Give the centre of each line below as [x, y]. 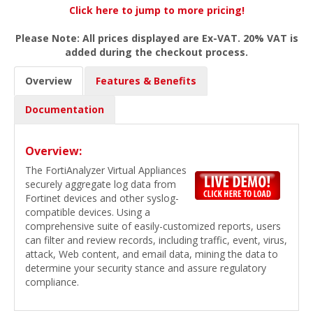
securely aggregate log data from [101, 184]
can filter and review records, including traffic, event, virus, [156, 240]
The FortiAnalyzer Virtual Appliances [106, 170]
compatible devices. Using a [88, 212]
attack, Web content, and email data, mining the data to [152, 254]
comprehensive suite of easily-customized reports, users [153, 226]
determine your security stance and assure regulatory [146, 268]
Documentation [65, 110]
